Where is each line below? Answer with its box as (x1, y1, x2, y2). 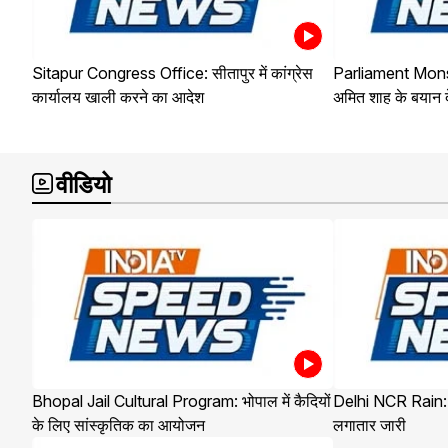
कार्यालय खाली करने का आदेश (32, 87, 204, 108)
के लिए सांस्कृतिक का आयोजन (32, 415, 205, 436)
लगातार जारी (333, 415, 407, 436)
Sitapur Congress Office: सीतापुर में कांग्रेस (32, 63, 313, 84)
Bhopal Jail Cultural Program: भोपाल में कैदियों (32, 391, 331, 412)
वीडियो (56, 170, 111, 200)
